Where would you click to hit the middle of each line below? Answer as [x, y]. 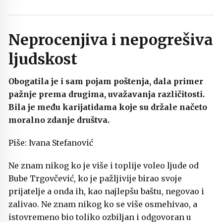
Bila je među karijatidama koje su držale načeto [108, 107]
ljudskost [43, 59]
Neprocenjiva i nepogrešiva [111, 40]
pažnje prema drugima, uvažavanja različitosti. [107, 94]
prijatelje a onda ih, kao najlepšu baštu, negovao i [106, 192]
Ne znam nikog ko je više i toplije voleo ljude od [104, 166]
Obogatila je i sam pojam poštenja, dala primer [106, 82]
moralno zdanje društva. [59, 120]
